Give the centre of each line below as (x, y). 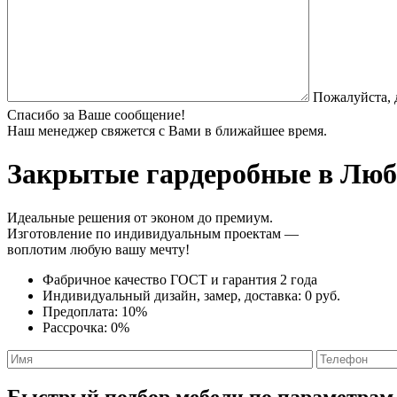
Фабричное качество (106, 279)
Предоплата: (82, 311)
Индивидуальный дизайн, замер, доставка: (174, 295)
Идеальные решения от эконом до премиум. (140, 217)
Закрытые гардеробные (159, 174)
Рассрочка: (77, 327)
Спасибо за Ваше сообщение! (96, 114)
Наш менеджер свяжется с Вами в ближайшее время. (167, 130)
